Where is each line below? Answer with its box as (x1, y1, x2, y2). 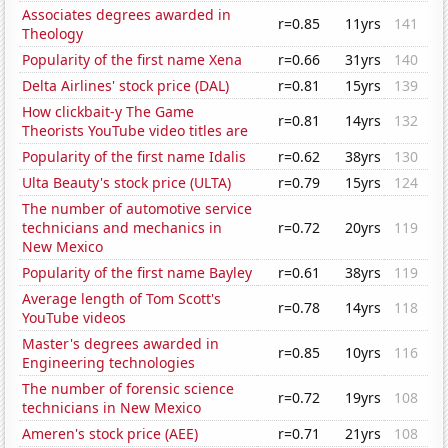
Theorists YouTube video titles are (22, 121, 249, 141)
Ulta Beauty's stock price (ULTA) (22, 173, 232, 193)
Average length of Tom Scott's (22, 289, 222, 309)
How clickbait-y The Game (22, 102, 195, 122)
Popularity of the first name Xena (22, 50, 243, 70)
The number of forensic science (22, 379, 235, 399)
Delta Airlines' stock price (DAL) (22, 76, 230, 96)
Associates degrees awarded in (22, 5, 232, 25)
